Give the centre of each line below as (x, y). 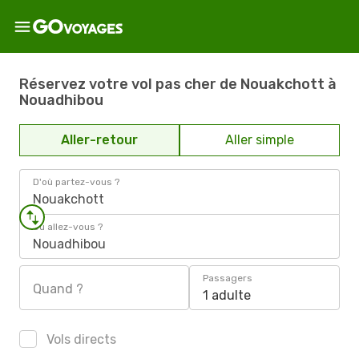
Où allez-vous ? (68, 227)
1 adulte (227, 295)
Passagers (228, 278)
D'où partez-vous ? (76, 182)
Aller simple (260, 140)
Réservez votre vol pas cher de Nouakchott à (178, 84)
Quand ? (58, 289)
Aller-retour (99, 140)
